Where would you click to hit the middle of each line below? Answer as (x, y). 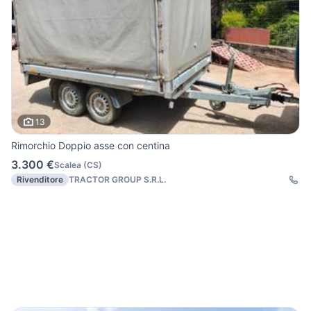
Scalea (68, 165)
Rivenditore (40, 180)
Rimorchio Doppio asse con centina (91, 146)
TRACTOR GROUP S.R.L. (117, 180)
